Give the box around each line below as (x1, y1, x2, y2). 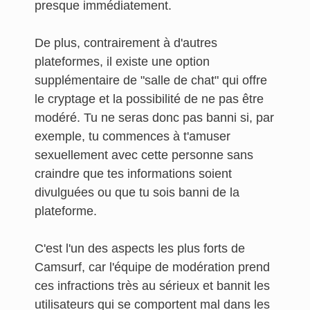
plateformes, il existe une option (35, 55, 210, 69)
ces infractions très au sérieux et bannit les (35, 279, 270, 293)
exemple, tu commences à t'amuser (35, 129, 230, 143)
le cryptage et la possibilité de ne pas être (35, 92, 264, 106)
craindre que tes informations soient (35, 167, 232, 181)
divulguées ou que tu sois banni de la (35, 185, 239, 199)
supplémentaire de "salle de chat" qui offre (35, 73, 267, 87)
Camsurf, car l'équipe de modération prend (35, 260, 270, 274)
